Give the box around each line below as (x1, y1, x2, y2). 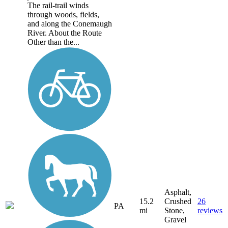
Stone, (164, 206, 185, 215)
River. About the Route (27, 28, 102, 37)
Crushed (164, 197, 191, 206)
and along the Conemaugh (27, 19, 112, 28)
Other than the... (27, 37, 79, 46)
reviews (197, 206, 222, 215)
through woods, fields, (27, 10, 99, 19)
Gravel (164, 215, 186, 224)
